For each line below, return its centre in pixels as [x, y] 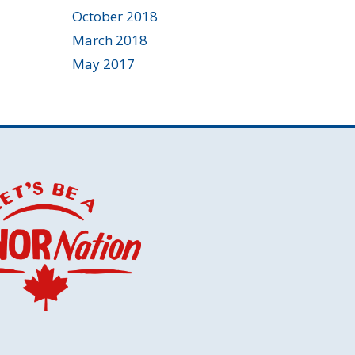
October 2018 [115, 16]
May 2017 [103, 63]
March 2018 [110, 40]
